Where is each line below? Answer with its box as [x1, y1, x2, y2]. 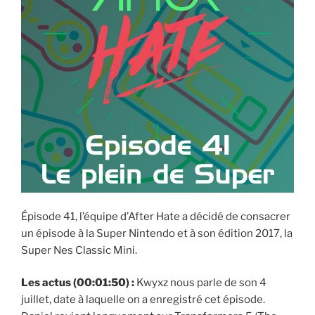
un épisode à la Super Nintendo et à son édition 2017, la [21, 226, 292, 240]
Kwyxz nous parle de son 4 [134, 276, 266, 290]
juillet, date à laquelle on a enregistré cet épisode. [21, 293, 265, 307]
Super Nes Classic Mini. [21, 243, 137, 257]
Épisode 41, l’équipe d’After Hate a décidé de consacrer [21, 210, 290, 223]
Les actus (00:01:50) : [21, 276, 134, 290]
